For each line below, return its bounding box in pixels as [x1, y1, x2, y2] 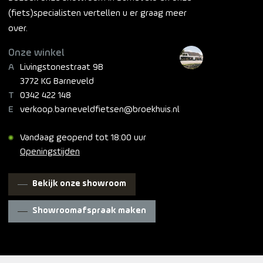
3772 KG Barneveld [20, 77, 94, 86]
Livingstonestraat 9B [20, 63, 103, 72]
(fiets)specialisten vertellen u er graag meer [8, 9, 187, 18]
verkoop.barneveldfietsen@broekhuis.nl [20, 105, 180, 114]
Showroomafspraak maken [32, 207, 146, 215]
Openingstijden [20, 147, 80, 157]
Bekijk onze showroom [32, 180, 126, 188]
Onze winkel [8, 48, 64, 58]
